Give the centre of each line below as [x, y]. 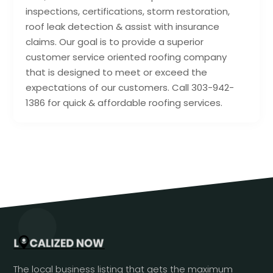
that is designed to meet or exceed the [117, 73]
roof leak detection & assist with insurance [123, 27]
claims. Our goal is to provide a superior [115, 42]
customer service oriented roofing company [126, 57]
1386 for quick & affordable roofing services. [124, 103]
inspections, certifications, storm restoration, [128, 12]
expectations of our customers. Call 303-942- [130, 88]
